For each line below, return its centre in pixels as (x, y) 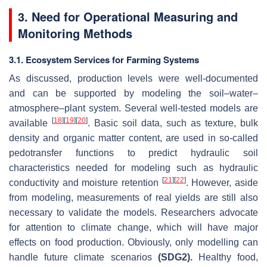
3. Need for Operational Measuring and (128, 16)
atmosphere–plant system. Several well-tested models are (133, 108)
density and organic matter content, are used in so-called (133, 138)
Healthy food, (225, 257)
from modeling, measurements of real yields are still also (133, 197)
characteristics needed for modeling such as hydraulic (133, 167)
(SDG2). (175, 257)
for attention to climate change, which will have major (133, 227)
